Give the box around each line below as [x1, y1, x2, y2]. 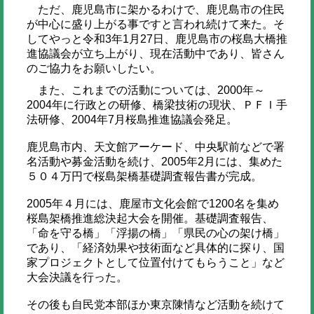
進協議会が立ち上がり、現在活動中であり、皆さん [26, 47, 285, 60]
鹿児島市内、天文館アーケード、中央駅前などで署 [26, 140, 285, 153]
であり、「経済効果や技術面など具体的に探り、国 [26, 241, 285, 254]
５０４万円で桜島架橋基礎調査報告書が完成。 [26, 170, 262, 182]
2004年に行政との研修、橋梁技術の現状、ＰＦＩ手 [26, 98, 287, 111]
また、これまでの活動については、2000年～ [26, 83, 265, 96]
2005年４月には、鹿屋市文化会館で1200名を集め [26, 197, 279, 210]
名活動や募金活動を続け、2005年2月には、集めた [26, 155, 282, 168]
